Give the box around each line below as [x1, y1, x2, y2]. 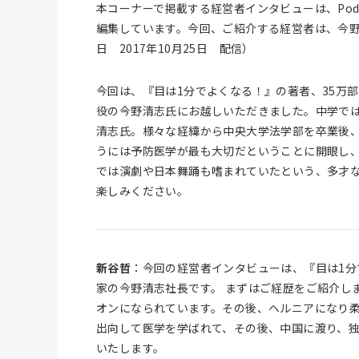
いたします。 [96, 339, 165, 356]
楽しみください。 [96, 182, 189, 199]
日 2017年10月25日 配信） [96, 39, 254, 56]
